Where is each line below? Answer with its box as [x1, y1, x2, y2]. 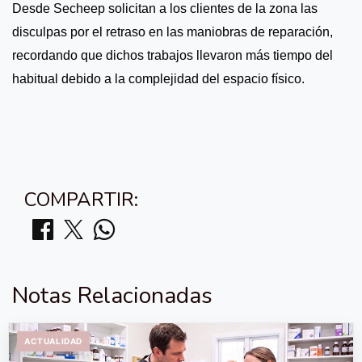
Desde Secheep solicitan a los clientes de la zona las [12, 2, 318, 15]
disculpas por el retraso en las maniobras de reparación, [12, 25, 333, 39]
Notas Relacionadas [12, 280, 213, 311]
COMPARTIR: [24, 187, 138, 213]
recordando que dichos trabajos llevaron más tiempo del [12, 48, 333, 62]
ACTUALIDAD [24, 336, 82, 346]
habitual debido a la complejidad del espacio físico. [12, 72, 305, 86]
